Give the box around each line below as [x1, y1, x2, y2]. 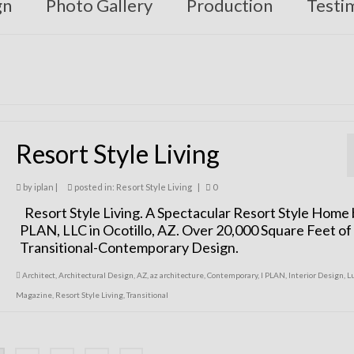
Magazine [15, 290, 52, 299]
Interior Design [288, 270, 344, 280]
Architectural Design [58, 270, 134, 280]
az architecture [149, 270, 204, 280]
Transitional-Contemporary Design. [19, 239, 239, 256]
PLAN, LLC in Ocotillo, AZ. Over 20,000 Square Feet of [19, 221, 352, 239]
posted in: [72, 182, 116, 192]
